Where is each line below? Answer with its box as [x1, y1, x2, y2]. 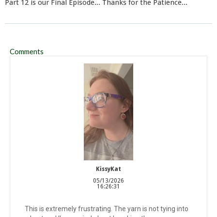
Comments [10, 47, 44, 56]
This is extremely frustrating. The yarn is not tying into [25, 205, 188, 213]
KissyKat [96, 166, 121, 172]
